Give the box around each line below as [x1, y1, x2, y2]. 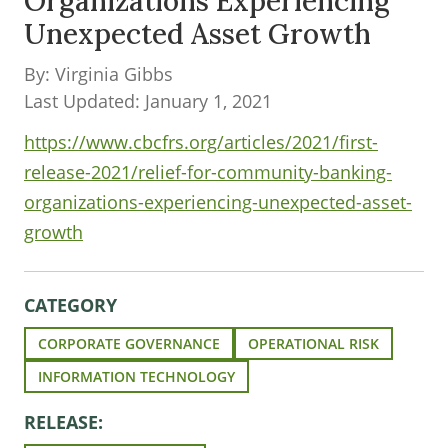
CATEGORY [24, 293, 117, 317]
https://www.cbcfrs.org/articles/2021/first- [24, 130, 378, 154]
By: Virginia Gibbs [24, 62, 173, 86]
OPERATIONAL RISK [248, 334, 379, 353]
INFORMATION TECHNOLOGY [38, 367, 235, 386]
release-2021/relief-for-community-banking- [24, 160, 392, 184]
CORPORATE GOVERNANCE [38, 334, 220, 353]
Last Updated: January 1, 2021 [24, 89, 272, 113]
